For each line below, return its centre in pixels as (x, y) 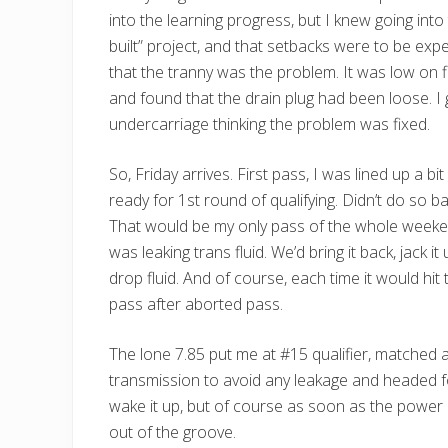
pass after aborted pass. (196, 304)
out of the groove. (172, 432)
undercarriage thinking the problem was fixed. (269, 124)
